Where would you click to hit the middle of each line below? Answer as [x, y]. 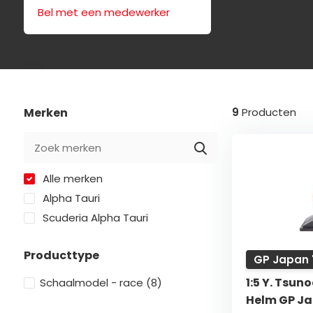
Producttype [61, 255]
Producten [267, 112]
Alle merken [71, 179]
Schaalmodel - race [93, 283]
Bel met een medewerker [103, 12]
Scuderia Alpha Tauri [94, 218]
